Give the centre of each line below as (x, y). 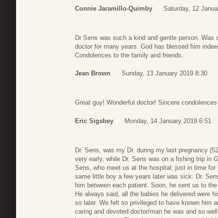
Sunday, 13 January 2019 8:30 (164, 73)
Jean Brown (93, 73)
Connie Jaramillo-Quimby (114, 8)
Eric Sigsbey (94, 121)
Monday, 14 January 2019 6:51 (168, 121)
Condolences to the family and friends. (129, 55)
